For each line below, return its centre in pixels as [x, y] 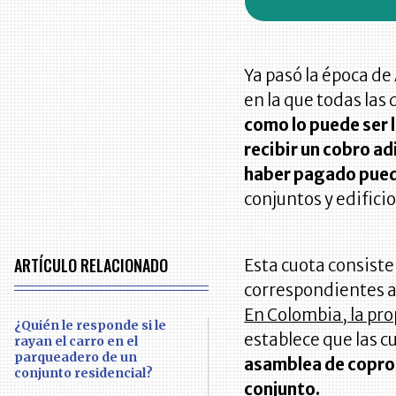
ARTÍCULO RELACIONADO [91, 265]
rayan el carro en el [76, 341]
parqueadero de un [76, 357]
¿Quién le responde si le [91, 325]
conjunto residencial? [84, 373]
